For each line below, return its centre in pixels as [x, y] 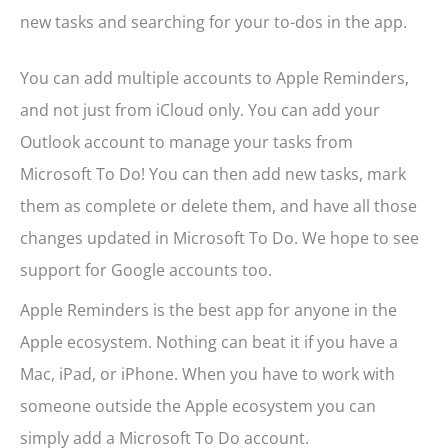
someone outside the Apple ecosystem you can [198, 406]
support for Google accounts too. [146, 270]
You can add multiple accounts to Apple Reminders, [214, 78]
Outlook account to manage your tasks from [186, 142]
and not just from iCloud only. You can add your [200, 110]
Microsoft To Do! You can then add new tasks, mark [213, 174]
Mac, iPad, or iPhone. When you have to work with [207, 374]
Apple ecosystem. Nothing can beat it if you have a [209, 342]
